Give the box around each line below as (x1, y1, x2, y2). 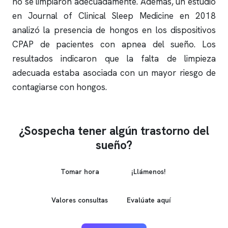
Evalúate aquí (126, 195, 170, 205)
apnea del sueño (121, 39, 194, 50)
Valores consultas (51, 195, 108, 205)
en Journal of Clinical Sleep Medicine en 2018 (12, 10, 216, 21)
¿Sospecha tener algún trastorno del (19, 123, 209, 138)
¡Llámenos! (131, 166, 166, 176)
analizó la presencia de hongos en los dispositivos (12, 24, 216, 36)
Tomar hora (60, 166, 99, 176)
